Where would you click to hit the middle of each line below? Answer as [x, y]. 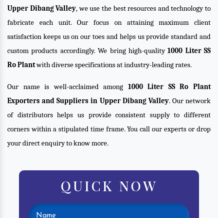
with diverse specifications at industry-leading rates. [113, 65]
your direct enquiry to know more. [58, 143]
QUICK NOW [109, 185]
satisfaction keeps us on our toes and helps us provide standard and [109, 36]
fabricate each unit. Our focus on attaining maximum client [109, 22]
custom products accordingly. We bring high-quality [88, 51]
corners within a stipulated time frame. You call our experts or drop [109, 129]
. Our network [190, 101]
